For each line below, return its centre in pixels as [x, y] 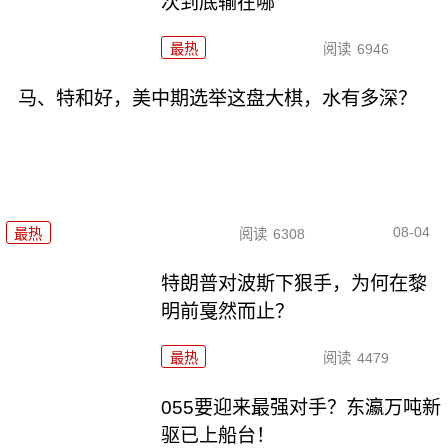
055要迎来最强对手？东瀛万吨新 [301, 407]
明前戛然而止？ [228, 311]
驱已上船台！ [218, 435]
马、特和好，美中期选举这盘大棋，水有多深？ [217, 98]
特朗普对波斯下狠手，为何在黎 [294, 283]
